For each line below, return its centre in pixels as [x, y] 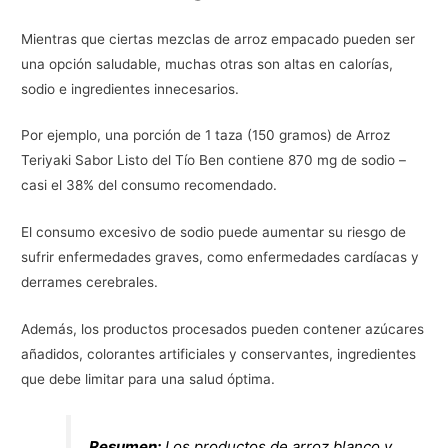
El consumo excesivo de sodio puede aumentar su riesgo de [214, 232]
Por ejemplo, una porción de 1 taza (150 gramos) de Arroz [206, 135]
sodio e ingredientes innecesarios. [130, 88]
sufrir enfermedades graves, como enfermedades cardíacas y [220, 257]
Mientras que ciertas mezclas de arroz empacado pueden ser [218, 38]
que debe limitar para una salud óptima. [148, 379]
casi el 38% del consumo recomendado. [149, 185]
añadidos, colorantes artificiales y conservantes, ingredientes [219, 354]
